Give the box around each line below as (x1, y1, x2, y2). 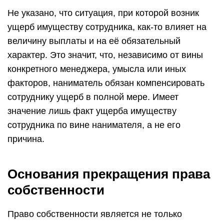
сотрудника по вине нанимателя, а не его (7, 120, 180, 130)
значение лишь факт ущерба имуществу (7, 106, 176, 116)
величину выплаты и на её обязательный (7, 36, 180, 46)
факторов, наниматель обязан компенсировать (7, 78, 204, 88)
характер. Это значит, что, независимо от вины (7, 50, 203, 60)
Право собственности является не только (7, 209, 182, 219)
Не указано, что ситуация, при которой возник (7, 8, 199, 18)
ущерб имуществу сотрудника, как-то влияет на (7, 22, 206, 32)
